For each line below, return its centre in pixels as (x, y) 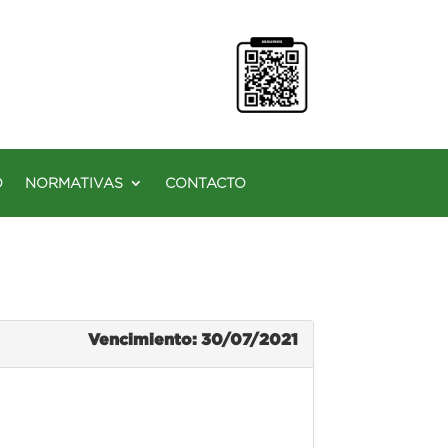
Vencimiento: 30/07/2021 (192, 338)
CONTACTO (205, 182)
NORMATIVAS (74, 182)
